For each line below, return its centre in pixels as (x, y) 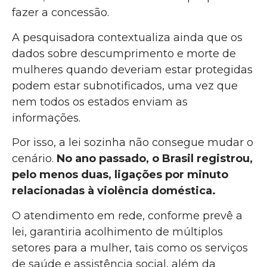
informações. (46, 118)
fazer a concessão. (60, 13)
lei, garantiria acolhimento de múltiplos (117, 232)
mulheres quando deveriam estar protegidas (132, 69)
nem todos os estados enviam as (100, 102)
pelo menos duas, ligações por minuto (120, 175)
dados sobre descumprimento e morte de (124, 53)
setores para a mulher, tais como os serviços (130, 248)
